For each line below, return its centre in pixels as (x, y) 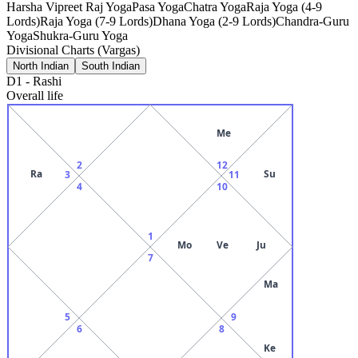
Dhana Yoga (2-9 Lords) (214, 21)
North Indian (41, 66)
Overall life (35, 95)
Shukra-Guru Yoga (80, 35)
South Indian (111, 66)
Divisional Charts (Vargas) (73, 50)
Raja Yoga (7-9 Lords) (96, 21)
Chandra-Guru (312, 21)
